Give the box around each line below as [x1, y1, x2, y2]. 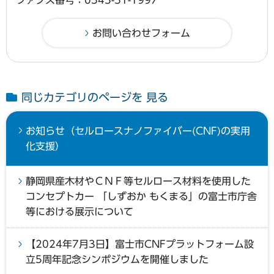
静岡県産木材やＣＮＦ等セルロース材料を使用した [26, 176, 251, 186]
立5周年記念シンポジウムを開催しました [26, 254, 209, 264]
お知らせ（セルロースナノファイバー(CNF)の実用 [26, 125, 250, 136]
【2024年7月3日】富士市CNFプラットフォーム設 [26, 239, 254, 249]
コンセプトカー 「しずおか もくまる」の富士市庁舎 [26, 191, 257, 201]
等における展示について [26, 206, 133, 217]
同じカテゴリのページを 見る [21, 91, 168, 103]
